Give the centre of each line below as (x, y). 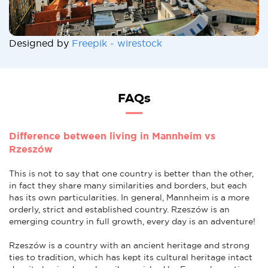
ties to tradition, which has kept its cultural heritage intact (131, 257)
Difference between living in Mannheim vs (112, 135)
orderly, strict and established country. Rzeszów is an (119, 209)
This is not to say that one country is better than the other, (131, 173)
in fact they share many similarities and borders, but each (128, 185)
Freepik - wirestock (117, 43)
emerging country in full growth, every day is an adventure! (132, 221)
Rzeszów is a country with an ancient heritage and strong (129, 245)
